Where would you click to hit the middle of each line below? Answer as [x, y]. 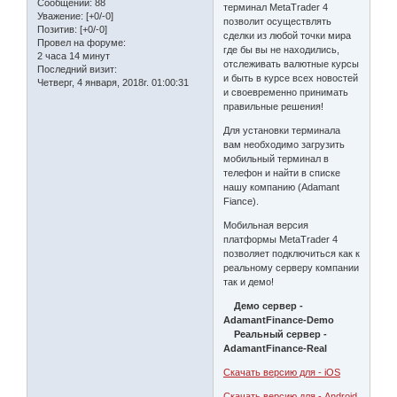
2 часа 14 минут [74, 56]
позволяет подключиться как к [292, 253]
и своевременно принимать [286, 92]
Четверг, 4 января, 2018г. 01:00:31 [113, 83]
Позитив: [57, 30]
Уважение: [60, 16]
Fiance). [241, 201]
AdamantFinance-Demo [279, 319]
